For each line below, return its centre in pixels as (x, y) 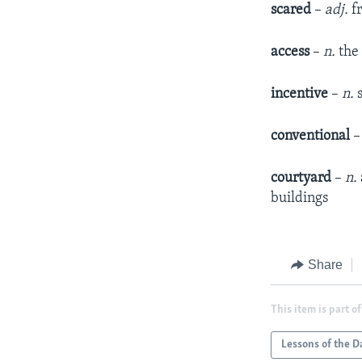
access (292, 52)
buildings (300, 198)
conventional (312, 136)
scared (293, 10)
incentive (301, 94)
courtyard (301, 178)
